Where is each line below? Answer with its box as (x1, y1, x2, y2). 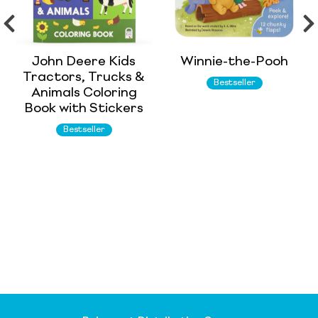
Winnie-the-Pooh (180, 55, 288, 68)
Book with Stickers (24, 102, 143, 115)
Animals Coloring (31, 86, 137, 99)
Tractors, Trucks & (23, 70, 145, 84)
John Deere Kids (32, 55, 136, 68)
